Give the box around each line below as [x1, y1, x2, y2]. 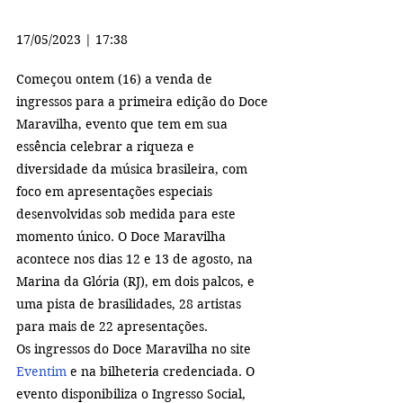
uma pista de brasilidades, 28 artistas [16, 296, 245, 313]
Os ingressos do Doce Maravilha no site [16, 341, 255, 358]
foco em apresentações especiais [16, 184, 216, 201]
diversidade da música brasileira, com [16, 161, 251, 178]
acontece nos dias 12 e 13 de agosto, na [16, 251, 256, 268]
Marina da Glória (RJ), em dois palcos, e [16, 273, 258, 291]
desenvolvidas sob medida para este [16, 206, 239, 223]
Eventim [16, 363, 67, 381]
